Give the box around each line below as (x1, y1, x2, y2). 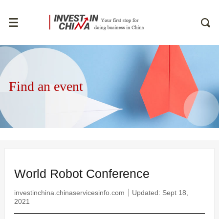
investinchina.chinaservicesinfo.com (14, 189, 125, 197)
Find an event (8, 79, 83, 94)
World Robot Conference (14, 167, 150, 181)
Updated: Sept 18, (132, 189, 188, 197)
